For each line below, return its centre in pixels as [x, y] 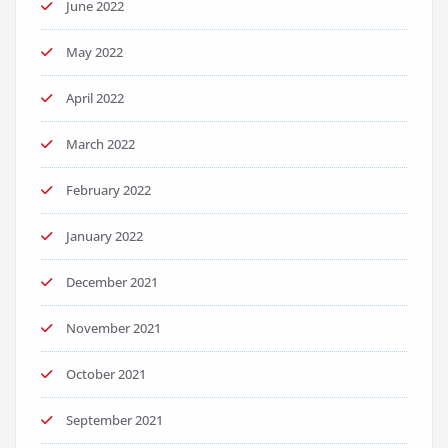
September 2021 [114, 420]
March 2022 [100, 144]
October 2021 [106, 374]
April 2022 [95, 98]
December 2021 [112, 282]
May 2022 [94, 52]
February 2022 [108, 190]
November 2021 [113, 328]
